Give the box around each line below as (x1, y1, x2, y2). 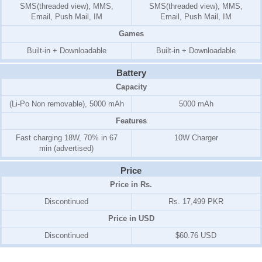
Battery (116, 68, 146, 78)
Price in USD (108, 214, 154, 223)
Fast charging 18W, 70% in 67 (15, 133, 118, 143)
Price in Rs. (110, 180, 152, 189)
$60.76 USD (175, 231, 216, 240)
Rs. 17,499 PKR (168, 197, 223, 206)
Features (115, 116, 147, 126)
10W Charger (174, 133, 218, 143)
